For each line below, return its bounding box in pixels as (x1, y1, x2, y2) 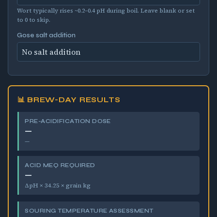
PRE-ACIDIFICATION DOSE (25, 117, 111, 124)
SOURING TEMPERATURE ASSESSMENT (25, 207, 154, 214)
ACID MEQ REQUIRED (25, 161, 95, 169)
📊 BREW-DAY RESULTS (17, 95, 121, 105)
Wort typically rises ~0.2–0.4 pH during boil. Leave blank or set (16, 7, 195, 15)
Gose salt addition (16, 31, 76, 40)
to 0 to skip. (16, 16, 50, 24)
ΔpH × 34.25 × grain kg (25, 181, 91, 190)
